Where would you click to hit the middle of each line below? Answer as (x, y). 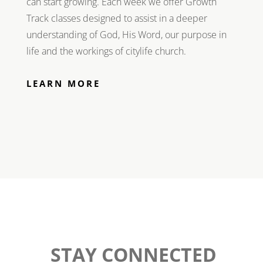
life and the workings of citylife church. (106, 51)
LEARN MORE (63, 83)
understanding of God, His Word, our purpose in (126, 34)
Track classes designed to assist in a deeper (117, 18)
